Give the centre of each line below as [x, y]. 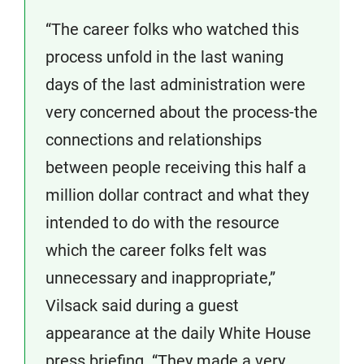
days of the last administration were [175, 85]
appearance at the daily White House [178, 334]
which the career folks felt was [156, 251]
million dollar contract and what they [177, 195]
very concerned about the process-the [182, 113]
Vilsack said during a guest [142, 306]
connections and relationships [154, 140]
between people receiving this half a [176, 168]
